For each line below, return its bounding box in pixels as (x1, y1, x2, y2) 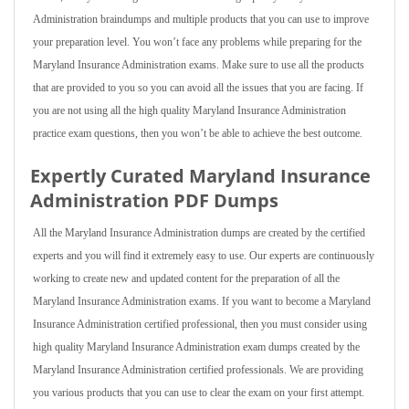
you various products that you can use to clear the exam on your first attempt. (33, 386, 364, 399)
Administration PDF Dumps (30, 188, 278, 213)
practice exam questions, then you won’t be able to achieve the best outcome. (33, 127, 362, 140)
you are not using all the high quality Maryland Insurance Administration (33, 104, 346, 117)
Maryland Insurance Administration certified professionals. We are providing (33, 363, 363, 376)
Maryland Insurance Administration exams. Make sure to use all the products (33, 58, 364, 71)
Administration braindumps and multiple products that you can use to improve (33, 13, 369, 26)
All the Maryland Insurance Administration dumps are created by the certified (33, 226, 365, 239)
